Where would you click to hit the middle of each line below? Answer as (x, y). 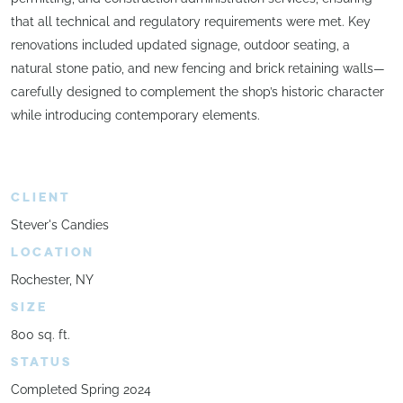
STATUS (41, 362)
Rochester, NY (52, 279)
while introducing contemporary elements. (135, 116)
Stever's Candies (60, 224)
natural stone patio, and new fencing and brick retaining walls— (198, 69)
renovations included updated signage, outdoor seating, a (180, 45)
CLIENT (40, 197)
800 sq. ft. (40, 334)
